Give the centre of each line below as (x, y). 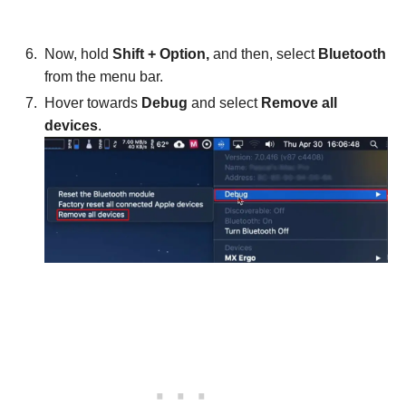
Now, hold (78, 53)
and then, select (264, 53)
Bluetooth (352, 53)
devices (71, 125)
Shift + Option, (161, 53)
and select (226, 102)
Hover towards (93, 102)
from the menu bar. (106, 76)
